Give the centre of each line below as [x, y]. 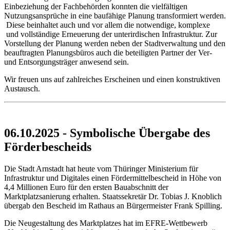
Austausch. [22, 88]
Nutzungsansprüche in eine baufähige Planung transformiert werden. [115, 15]
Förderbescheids [48, 147]
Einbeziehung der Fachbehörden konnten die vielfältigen [96, 6]
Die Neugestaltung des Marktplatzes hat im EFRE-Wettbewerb [106, 223]
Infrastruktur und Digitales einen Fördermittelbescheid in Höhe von [113, 178]
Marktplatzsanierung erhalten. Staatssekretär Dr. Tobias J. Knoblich [113, 196]
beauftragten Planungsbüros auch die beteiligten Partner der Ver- [108, 52]
